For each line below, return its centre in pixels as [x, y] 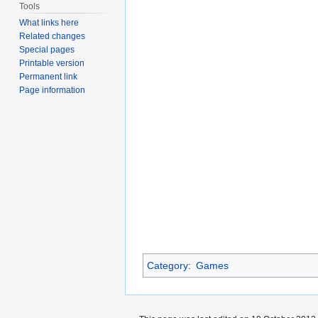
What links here [49, 23]
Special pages [47, 50]
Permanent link [49, 77]
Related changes [53, 37]
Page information [53, 91]
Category [168, 266]
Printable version [52, 64]
